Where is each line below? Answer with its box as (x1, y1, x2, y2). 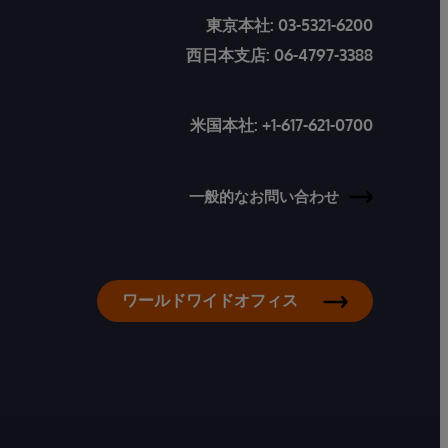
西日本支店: (186, 45, 274, 65)
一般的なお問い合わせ (189, 187, 339, 206)
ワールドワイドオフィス (122, 290, 298, 310)
